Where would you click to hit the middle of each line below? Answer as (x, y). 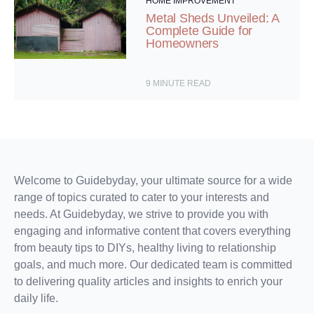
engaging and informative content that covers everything (152, 231)
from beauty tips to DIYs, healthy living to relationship (145, 248)
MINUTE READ (182, 84)
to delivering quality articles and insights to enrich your (148, 282)
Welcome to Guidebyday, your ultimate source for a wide (153, 181)
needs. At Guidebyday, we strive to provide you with (141, 214)
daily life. (36, 299)
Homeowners (182, 44)
